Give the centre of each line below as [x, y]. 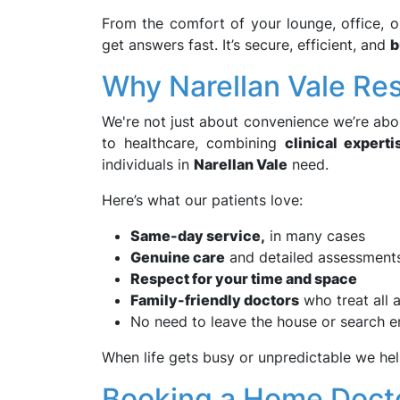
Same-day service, [198, 236]
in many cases [315, 236]
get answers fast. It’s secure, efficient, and [246, 45]
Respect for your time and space [244, 279]
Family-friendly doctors [215, 300]
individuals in [148, 164]
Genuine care [178, 257]
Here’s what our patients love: [202, 200]
